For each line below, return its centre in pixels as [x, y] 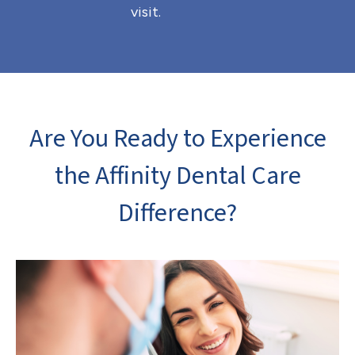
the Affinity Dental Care [177, 176]
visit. [146, 12]
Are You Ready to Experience [177, 139]
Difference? [177, 213]
